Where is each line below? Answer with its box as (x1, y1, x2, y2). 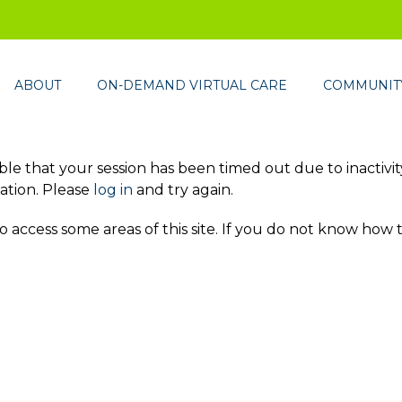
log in (93, 181, 133, 198)
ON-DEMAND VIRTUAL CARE (97, 77, 287, 93)
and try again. (133, 181, 233, 198)
